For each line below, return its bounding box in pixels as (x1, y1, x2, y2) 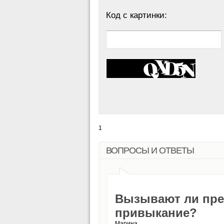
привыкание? (115, 205, 197, 219)
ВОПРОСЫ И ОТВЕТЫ (106, 145, 194, 155)
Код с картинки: (106, 10, 167, 20)
